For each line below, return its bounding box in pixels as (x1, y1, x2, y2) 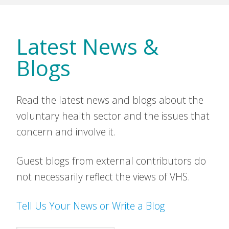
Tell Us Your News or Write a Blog (16, 199, 165, 213)
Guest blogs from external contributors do (16, 154, 206, 168)
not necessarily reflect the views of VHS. (16, 170, 190, 184)
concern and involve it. (16, 125, 116, 139)
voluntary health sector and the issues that (16, 109, 210, 123)
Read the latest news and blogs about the (16, 93, 203, 107)
